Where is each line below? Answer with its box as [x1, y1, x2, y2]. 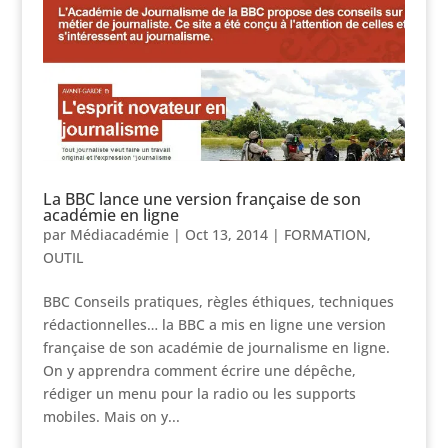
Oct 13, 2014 [184, 224, 268, 244]
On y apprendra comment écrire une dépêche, [42, 360, 356, 380]
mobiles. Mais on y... [42, 406, 180, 426]
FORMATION [283, 224, 367, 244]
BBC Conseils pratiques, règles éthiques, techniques [42, 291, 394, 311]
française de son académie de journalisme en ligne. [42, 337, 390, 357]
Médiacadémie [69, 224, 169, 244]
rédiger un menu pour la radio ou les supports [42, 383, 356, 403]
